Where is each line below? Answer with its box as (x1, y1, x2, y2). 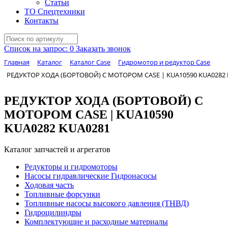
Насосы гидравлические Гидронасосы (24, 172, 157, 181)
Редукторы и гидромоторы (24, 162, 118, 172)
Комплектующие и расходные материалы (24, 217, 168, 226)
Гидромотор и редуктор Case (118, 58, 210, 67)
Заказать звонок (76, 44, 131, 53)
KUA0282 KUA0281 (4, 121, 110, 135)
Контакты (24, 16, 59, 25)
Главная (4, 58, 30, 67)
